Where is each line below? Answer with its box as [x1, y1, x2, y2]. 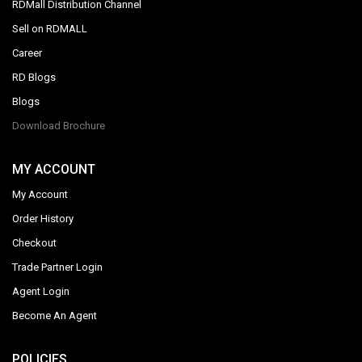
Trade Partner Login [12, 260, 103, 273]
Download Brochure [12, 119, 105, 132]
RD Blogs [12, 70, 56, 83]
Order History [12, 212, 74, 225]
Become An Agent [12, 309, 97, 322]
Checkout [12, 236, 57, 249]
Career [12, 46, 42, 59]
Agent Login [12, 284, 69, 297]
